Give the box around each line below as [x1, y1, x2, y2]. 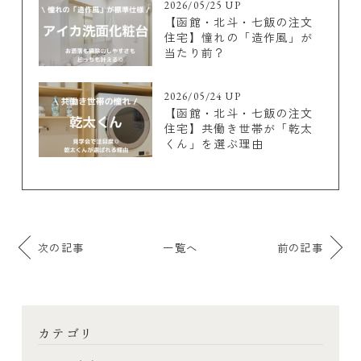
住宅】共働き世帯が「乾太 [164, 120, 313, 137]
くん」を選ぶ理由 [164, 135, 263, 152]
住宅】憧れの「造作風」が [164, 29, 313, 46]
